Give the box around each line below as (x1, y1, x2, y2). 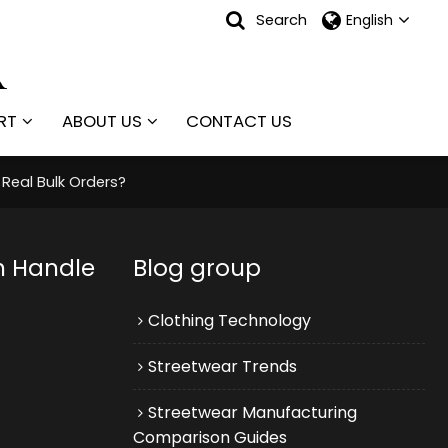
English (345, 10, 393, 30)
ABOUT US (61, 109, 142, 133)
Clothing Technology (147, 308, 311, 332)
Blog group (132, 251, 261, 284)
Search (255, 10, 307, 30)
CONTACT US (186, 109, 293, 133)
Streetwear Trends (147, 354, 297, 378)
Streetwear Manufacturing (147, 400, 357, 424)
